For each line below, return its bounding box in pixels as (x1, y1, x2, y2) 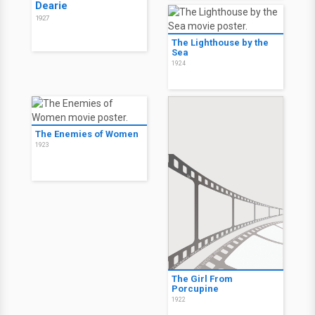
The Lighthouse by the (172, 37, 269, 48)
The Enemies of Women (35, 129, 139, 139)
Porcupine (172, 283, 219, 294)
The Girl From (172, 274, 233, 284)
